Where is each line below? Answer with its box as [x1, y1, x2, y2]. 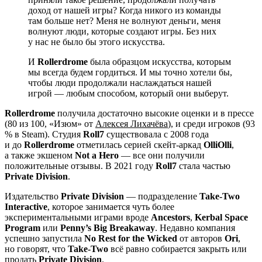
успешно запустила [5, 233, 84, 244]
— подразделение [124, 191, 199, 202]
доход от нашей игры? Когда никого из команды [28, 5, 221, 16]
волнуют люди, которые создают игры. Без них [28, 26, 216, 37]
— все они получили [119, 150, 205, 161]
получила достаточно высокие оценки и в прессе [55, 108, 254, 119]
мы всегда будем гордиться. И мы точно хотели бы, [28, 67, 232, 78]
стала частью [177, 161, 230, 171]
